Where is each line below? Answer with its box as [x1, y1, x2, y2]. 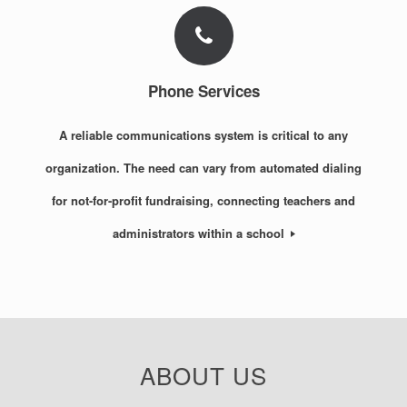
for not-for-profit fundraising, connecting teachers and [52, 192, 355, 210]
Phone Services [147, 79, 260, 102]
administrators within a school [112, 224, 288, 243]
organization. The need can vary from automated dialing [45, 159, 362, 177]
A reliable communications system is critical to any [59, 126, 348, 144]
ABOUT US [140, 358, 267, 392]
